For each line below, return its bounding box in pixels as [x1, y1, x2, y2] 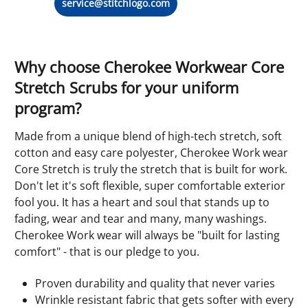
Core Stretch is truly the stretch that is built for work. [14, 162, 287, 177]
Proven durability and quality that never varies [35, 276, 275, 291]
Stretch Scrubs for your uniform [14, 77, 239, 98]
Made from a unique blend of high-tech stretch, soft [14, 129, 282, 144]
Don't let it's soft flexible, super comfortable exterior [14, 178, 285, 194]
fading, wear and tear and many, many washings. [14, 211, 267, 227]
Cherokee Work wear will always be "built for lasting [14, 228, 280, 243]
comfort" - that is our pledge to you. [14, 244, 199, 260]
